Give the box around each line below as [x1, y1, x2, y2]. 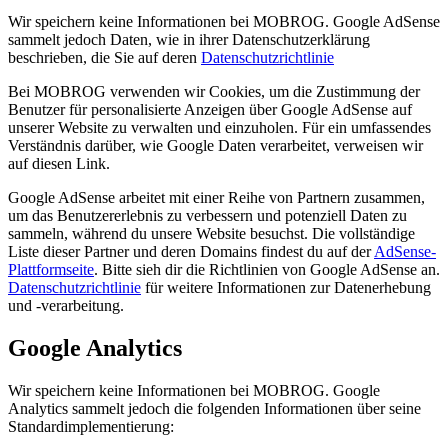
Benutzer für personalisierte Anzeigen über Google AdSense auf [8, 101, 412, 119]
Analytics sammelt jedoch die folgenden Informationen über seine [8, 400, 421, 418]
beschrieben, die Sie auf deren [8, 49, 201, 67]
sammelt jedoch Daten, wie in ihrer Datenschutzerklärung [8, 31, 370, 49]
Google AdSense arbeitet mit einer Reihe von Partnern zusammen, [8, 189, 425, 207]
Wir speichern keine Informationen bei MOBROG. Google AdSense [8, 13, 440, 31]
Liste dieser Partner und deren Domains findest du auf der [8, 243, 374, 261]
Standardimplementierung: [8, 418, 174, 436]
